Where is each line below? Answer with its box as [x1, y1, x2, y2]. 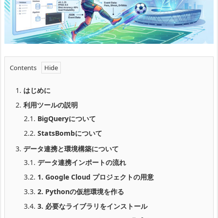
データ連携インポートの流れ [37, 157, 126, 167]
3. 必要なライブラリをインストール [37, 201, 147, 211]
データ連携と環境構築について [23, 144, 119, 153]
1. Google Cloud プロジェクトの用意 [37, 172, 154, 182]
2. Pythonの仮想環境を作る [37, 186, 124, 196]
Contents [10, 63, 36, 72]
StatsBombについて [37, 128, 102, 138]
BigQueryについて [37, 113, 96, 123]
